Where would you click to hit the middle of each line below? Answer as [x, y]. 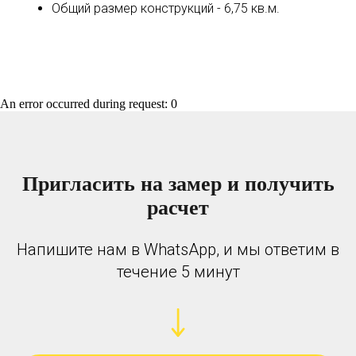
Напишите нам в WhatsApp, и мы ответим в [178, 250]
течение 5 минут [178, 272]
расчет [178, 207]
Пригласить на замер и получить [178, 183]
